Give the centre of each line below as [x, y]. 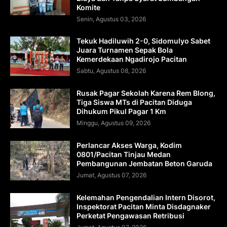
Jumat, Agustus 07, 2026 [111, 175]
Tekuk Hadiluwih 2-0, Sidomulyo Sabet [143, 41]
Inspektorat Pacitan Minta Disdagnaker [144, 206]
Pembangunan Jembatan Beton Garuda [144, 163]
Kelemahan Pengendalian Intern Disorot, [146, 197]
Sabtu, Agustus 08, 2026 [111, 70]
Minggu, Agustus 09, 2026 [113, 123]
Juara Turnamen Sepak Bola [125, 50]
